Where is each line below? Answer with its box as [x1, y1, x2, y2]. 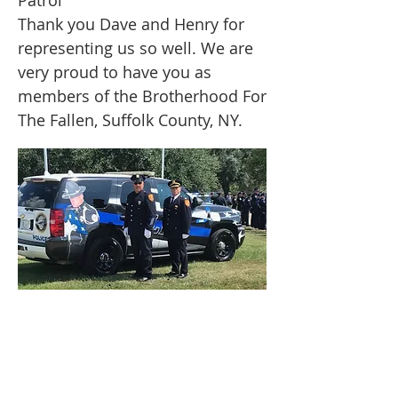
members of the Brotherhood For [18, 85, 267, 107]
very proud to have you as [18, 61, 211, 83]
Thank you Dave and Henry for [18, 13, 244, 35]
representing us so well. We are [18, 37, 253, 59]
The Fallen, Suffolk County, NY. [18, 109, 243, 131]
